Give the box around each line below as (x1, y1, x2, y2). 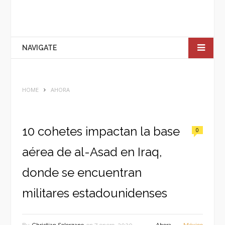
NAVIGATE (22, 44, 57, 52)
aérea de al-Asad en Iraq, (22, 145, 162, 159)
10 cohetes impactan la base (22, 124, 180, 139)
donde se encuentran (22, 165, 142, 180)
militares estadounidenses (22, 186, 167, 200)
